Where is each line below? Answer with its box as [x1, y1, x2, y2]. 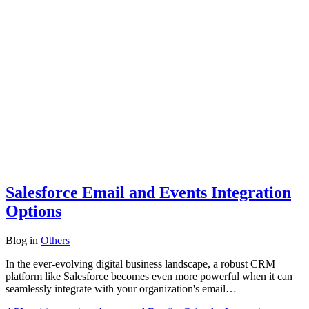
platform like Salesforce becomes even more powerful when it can [6, 270, 292, 282]
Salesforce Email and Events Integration [6, 183, 291, 201]
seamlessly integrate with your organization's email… [6, 282, 237, 295]
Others [41, 234, 70, 246]
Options [6, 201, 61, 220]
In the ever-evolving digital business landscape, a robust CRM [6, 257, 275, 270]
